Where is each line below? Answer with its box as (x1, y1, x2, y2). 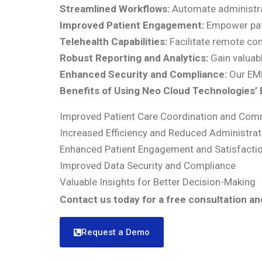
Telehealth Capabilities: (60, 36, 167, 48)
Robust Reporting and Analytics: (60, 52, 208, 64)
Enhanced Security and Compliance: (60, 68, 227, 81)
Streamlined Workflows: (60, 3, 170, 15)
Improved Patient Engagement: (60, 19, 204, 32)
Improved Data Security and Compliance (60, 160, 236, 172)
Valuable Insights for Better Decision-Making (60, 176, 256, 188)
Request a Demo (81, 227, 150, 238)
